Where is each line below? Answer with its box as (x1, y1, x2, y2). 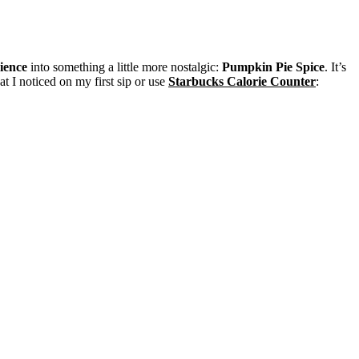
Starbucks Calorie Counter (168, 75, 316, 89)
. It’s (325, 60, 346, 75)
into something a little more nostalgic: (27, 60, 222, 75)
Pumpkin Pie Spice (222, 60, 325, 75)
